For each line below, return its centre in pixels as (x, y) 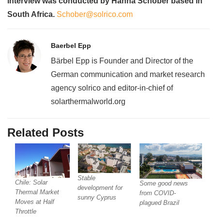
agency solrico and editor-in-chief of (112, 88)
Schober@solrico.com (95, 15)
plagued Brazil (160, 202)
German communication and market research (128, 75)
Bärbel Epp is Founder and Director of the (122, 61)
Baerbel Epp (71, 46)
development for (100, 188)
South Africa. (32, 15)
